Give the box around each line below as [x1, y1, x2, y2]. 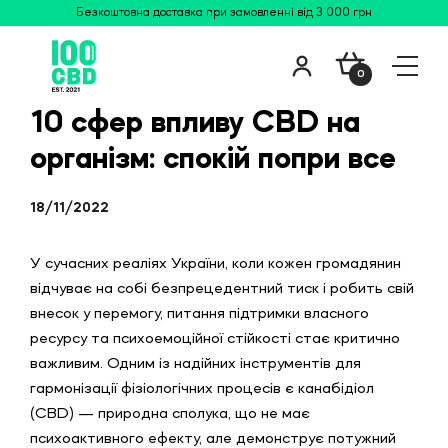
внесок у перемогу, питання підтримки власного [30, 306, 369, 322]
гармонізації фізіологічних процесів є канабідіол [30, 381, 374, 397]
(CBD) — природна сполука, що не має [30, 406, 310, 422]
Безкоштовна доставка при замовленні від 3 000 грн [76, 7, 372, 19]
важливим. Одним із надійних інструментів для [30, 356, 361, 372]
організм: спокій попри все [30, 144, 396, 176]
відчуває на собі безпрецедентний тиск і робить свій [30, 281, 414, 297]
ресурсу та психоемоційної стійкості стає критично [30, 331, 400, 347]
